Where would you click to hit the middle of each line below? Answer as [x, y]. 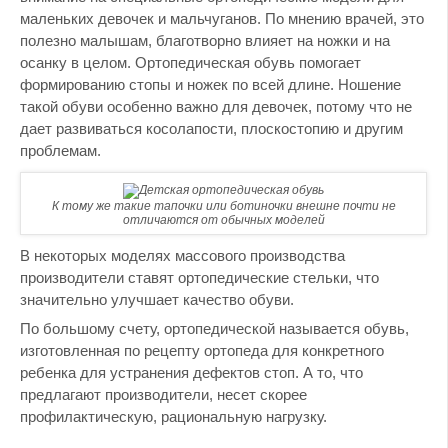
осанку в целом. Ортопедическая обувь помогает [190, 62]
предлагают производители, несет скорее [163, 395]
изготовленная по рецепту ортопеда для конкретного [202, 351]
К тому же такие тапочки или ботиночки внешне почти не [223, 205]
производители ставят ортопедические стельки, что [199, 277]
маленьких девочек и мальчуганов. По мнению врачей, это [222, 18]
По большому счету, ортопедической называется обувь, [214, 329]
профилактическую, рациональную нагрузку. [173, 417]
